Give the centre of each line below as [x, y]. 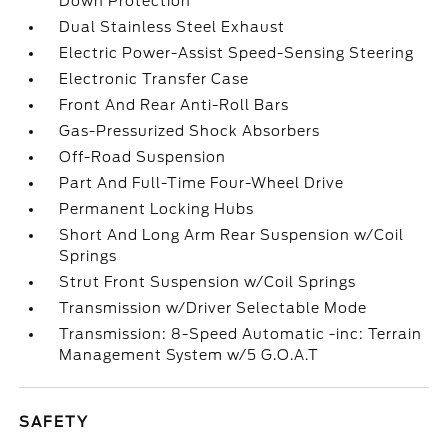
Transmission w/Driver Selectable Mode [213, 308]
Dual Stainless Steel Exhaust [172, 27]
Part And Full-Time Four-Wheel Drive [202, 183]
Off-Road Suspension [143, 157]
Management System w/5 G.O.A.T [189, 355]
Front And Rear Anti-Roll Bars [174, 105]
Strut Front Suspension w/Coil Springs [208, 282]
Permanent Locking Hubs [157, 209]
